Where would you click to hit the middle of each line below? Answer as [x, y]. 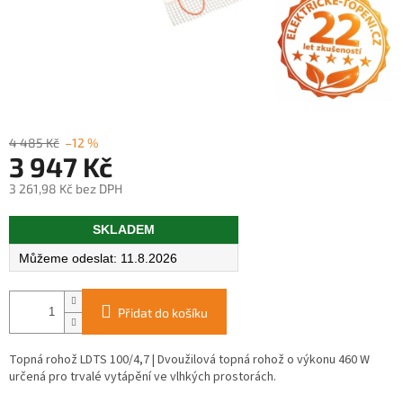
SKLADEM [124, 230]
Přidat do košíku [163, 313]
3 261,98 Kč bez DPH [66, 189]
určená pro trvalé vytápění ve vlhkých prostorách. [143, 377]
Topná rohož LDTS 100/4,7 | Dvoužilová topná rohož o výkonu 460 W [189, 360]
